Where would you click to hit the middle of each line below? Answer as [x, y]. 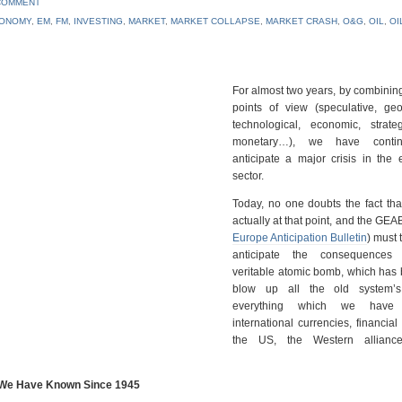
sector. [248, 175]
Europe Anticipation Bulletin [300, 237]
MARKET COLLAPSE [215, 22]
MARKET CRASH [301, 22]
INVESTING [98, 22]
